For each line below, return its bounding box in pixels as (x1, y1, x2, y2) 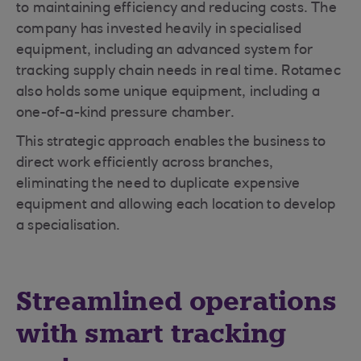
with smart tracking (16, 317, 287, 351)
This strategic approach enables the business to (16, 135, 326, 150)
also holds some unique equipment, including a (16, 85, 321, 100)
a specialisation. (16, 219, 121, 234)
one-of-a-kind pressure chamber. (16, 106, 235, 121)
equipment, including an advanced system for (16, 44, 313, 58)
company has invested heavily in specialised (16, 23, 302, 37)
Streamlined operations (16, 284, 337, 318)
